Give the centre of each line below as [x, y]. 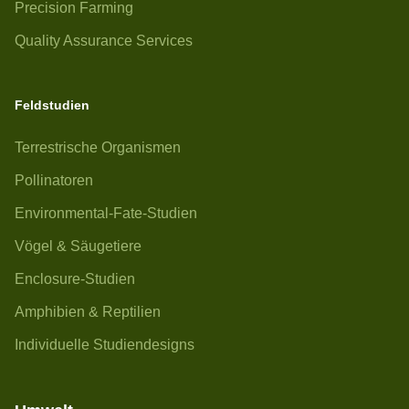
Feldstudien [52, 105]
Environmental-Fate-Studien [106, 213]
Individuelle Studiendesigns [105, 345]
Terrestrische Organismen [98, 147]
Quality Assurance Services [104, 41]
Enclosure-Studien [75, 279]
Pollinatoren [54, 180]
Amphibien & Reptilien [88, 312]
